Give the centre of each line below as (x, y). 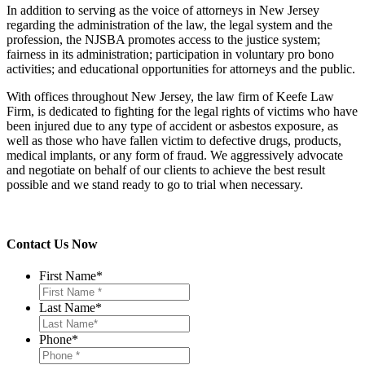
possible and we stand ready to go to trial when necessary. (155, 184)
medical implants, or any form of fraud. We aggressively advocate (175, 155)
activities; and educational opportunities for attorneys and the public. (181, 68)
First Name (68, 276)
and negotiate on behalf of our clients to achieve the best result (166, 169)
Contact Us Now (52, 244)
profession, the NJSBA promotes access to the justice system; (163, 39)
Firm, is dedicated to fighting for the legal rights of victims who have (182, 111)
